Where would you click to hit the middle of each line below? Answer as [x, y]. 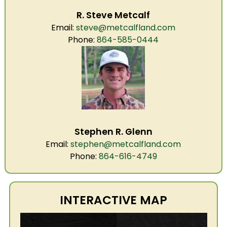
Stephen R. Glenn [113, 131]
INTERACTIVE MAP [113, 200]
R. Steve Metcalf [113, 15]
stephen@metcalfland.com [126, 144]
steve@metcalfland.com [126, 27]
